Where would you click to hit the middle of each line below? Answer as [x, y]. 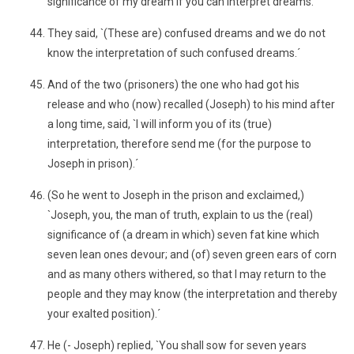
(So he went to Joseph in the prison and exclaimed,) [176, 195]
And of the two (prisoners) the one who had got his [173, 85]
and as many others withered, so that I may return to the [187, 274]
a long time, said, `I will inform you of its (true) [160, 124]
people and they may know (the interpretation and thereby [192, 294]
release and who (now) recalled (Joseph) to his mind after [191, 104]
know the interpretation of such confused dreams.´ [174, 53]
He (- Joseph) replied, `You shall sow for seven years [177, 345]
